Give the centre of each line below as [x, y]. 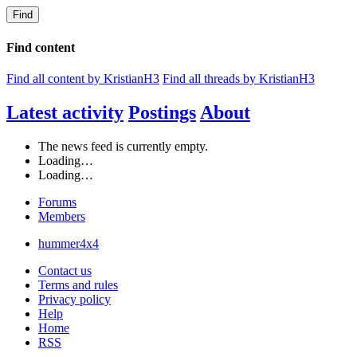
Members [62, 216]
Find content [41, 47]
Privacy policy [75, 299]
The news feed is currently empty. [123, 146]
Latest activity [65, 112]
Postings [162, 112]
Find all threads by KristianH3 [239, 78]
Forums [57, 202]
